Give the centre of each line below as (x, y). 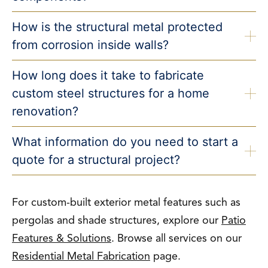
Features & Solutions (62, 238)
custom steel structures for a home (111, 93)
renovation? (45, 111)
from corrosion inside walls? (90, 45)
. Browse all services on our (176, 238)
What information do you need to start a (125, 142)
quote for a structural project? (96, 160)
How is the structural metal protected (117, 27)
